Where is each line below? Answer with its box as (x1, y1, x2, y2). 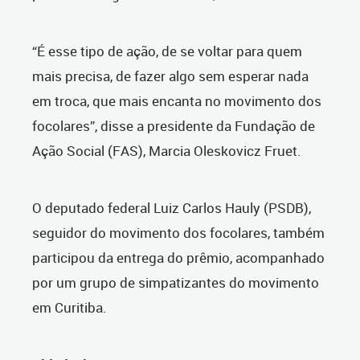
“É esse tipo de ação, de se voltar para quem (32, 42, 302, 61)
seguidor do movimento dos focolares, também (32, 223, 325, 243)
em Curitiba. (32, 298, 107, 317)
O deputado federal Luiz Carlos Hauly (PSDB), (32, 198, 311, 218)
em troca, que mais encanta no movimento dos (32, 92, 321, 111)
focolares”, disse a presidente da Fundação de (32, 117, 315, 136)
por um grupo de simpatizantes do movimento (32, 273, 319, 292)
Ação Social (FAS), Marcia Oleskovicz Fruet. (32, 141, 301, 161)
